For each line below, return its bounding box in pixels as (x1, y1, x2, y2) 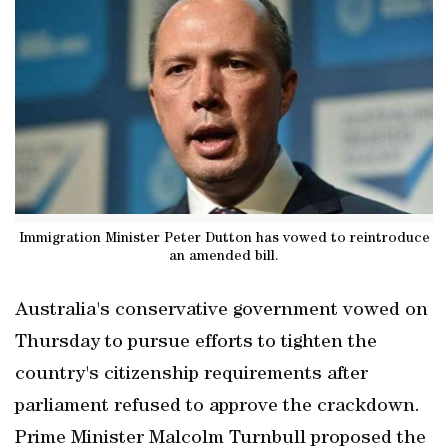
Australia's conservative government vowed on (15, 301, 428, 321)
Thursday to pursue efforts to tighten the (15, 333, 377, 353)
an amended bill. (169, 249, 279, 264)
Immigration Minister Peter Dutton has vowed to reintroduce (18, 231, 430, 246)
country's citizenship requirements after (15, 365, 368, 385)
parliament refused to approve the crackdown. (15, 397, 420, 417)
